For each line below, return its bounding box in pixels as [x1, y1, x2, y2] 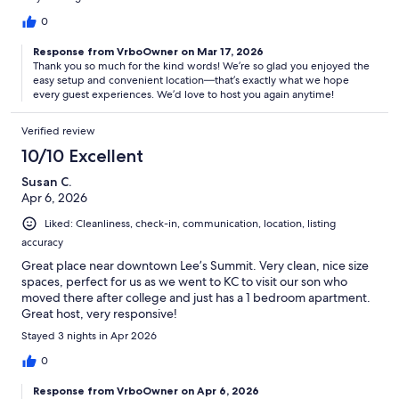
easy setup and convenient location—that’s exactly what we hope [33, 72, 349, 87]
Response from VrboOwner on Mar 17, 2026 [33, 44, 264, 58]
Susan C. [21, 173, 71, 190]
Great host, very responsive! [21, 305, 177, 322]
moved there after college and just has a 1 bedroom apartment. [21, 289, 370, 306]
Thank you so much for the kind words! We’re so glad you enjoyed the [33, 58, 370, 73]
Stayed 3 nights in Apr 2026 [21, 329, 157, 344]
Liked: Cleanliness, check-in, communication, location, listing [45, 216, 336, 231]
